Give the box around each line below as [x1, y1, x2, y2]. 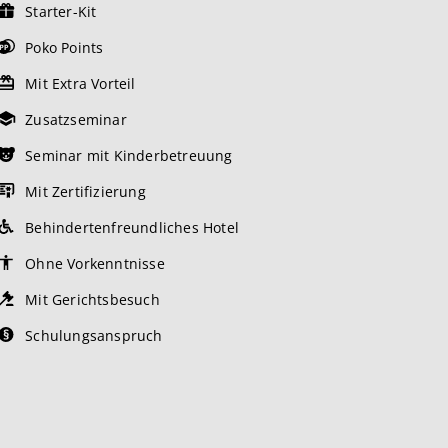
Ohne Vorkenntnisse [21, 254, 165, 273]
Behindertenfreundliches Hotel [21, 218, 239, 237]
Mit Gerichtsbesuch [21, 290, 160, 309]
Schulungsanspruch [21, 326, 163, 345]
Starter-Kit [21, 2, 97, 21]
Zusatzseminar [21, 110, 127, 129]
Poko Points [21, 38, 104, 57]
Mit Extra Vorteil [21, 74, 136, 93]
